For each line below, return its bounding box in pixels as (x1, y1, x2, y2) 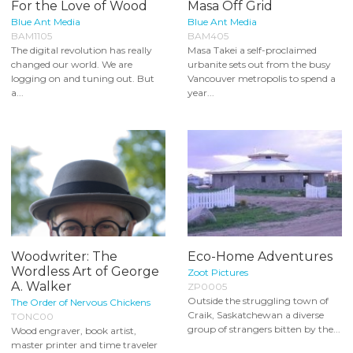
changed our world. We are (11, 58, 132, 70)
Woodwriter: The (11, 249, 117, 265)
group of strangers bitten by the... (188, 323, 340, 336)
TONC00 (11, 310, 54, 323)
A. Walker (11, 279, 72, 295)
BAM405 (188, 29, 229, 42)
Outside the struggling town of (188, 295, 329, 307)
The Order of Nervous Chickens (11, 296, 150, 309)
